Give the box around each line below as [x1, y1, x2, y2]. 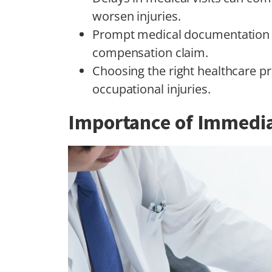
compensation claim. [92, 44, 209, 61]
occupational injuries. [92, 81, 211, 98]
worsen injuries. [92, 8, 181, 25]
